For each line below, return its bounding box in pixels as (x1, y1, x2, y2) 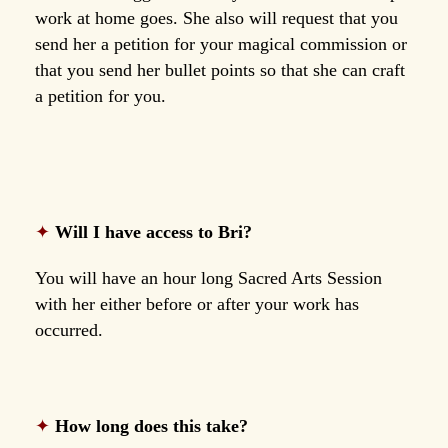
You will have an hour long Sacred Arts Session (35, 267, 382, 288)
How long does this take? (55, 415, 248, 436)
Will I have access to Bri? (55, 221, 252, 242)
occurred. (35, 319, 103, 340)
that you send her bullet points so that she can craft (35, 59, 405, 80)
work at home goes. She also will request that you (35, 7, 398, 28)
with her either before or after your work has (35, 293, 359, 314)
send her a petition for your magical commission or (35, 33, 407, 54)
